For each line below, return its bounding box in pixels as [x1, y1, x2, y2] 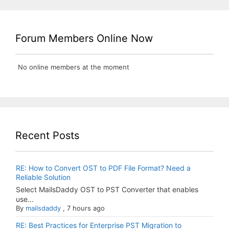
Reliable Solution [16, 173, 71, 182]
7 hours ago [67, 204, 105, 213]
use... [16, 195, 34, 204]
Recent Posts [15, 129, 79, 142]
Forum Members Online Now [15, 32, 153, 45]
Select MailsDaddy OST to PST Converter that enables [16, 185, 198, 194]
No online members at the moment [16, 63, 129, 72]
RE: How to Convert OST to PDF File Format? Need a [16, 164, 191, 173]
